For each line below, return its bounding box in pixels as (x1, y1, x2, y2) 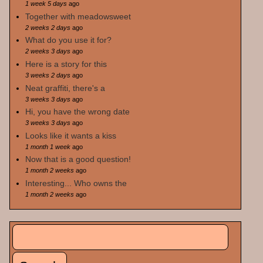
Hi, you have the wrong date (25, 107, 130, 117)
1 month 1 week (25, 143, 70, 150)
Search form (22, 234, 80, 246)
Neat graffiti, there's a (25, 83, 105, 93)
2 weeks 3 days (25, 48, 70, 55)
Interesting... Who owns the (25, 178, 127, 188)
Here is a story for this (25, 59, 107, 69)
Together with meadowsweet (25, 11, 131, 21)
